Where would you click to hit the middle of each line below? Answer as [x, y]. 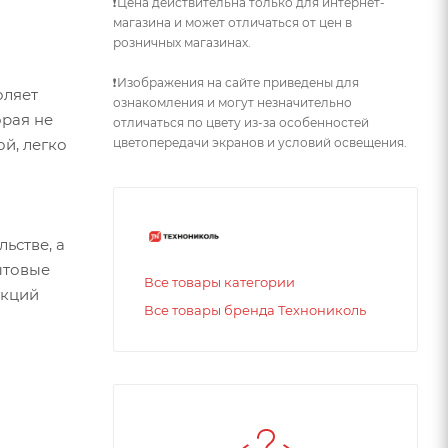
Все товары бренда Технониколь [255, 309]
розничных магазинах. [182, 42]
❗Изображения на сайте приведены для [236, 82]
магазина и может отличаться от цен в [232, 22]
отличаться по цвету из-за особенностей [241, 122]
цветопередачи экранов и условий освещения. [260, 142]
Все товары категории [219, 281]
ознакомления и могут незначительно [232, 102]
